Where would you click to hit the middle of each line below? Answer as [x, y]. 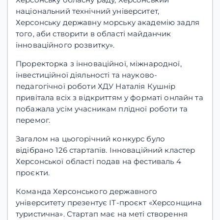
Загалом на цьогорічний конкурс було [91, 139]
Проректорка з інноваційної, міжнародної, [99, 64]
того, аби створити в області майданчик [94, 33]
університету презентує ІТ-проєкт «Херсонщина [109, 203]
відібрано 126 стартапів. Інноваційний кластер [106, 150]
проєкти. [33, 173]
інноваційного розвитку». [65, 45]
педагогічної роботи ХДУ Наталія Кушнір [96, 86]
